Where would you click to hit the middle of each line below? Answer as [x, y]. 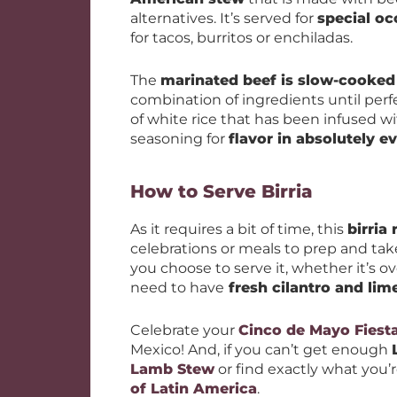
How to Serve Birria [222, 191]
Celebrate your [184, 330]
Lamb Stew [172, 369]
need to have [177, 288]
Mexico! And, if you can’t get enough [261, 350]
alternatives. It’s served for [224, 18]
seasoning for [179, 139]
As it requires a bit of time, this [239, 229]
